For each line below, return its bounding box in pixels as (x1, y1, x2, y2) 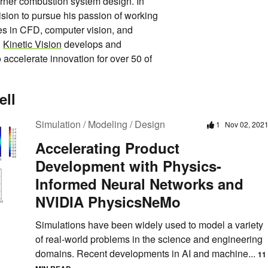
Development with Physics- (35, 156, 221, 176)
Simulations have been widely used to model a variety (35, 218, 263, 232)
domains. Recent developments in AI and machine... (35, 246, 258, 261)
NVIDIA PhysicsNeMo (35, 191, 181, 212)
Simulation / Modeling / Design (35, 117, 165, 132)
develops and (62, 37, 121, 51)
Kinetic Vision (3, 37, 62, 51)
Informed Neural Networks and (35, 173, 243, 194)
